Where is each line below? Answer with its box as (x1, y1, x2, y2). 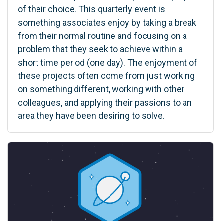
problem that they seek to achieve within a (18, 43, 183, 54)
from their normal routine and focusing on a (18, 30, 187, 41)
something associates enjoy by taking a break (18, 17, 196, 28)
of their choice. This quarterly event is (18, 3, 165, 14)
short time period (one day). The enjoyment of (18, 57, 197, 68)
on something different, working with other (18, 83, 184, 94)
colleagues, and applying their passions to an (18, 97, 192, 108)
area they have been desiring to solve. (18, 110, 165, 121)
